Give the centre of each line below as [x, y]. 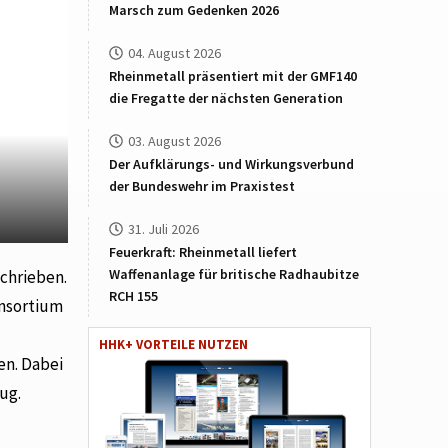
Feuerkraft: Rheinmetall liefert [203, 252]
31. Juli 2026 [164, 229]
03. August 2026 [175, 141]
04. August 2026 [175, 53]
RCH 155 [134, 296]
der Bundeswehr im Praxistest [202, 186]
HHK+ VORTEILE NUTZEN [174, 344]
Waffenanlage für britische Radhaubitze [234, 274]
